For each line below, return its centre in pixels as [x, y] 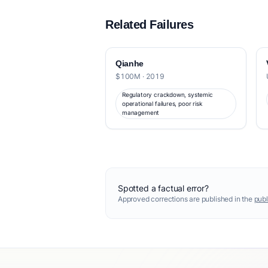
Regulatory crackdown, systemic [167, 95]
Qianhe [130, 63]
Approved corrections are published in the [186, 199]
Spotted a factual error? [163, 188]
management [141, 112]
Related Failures [149, 25]
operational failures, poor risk [162, 103]
